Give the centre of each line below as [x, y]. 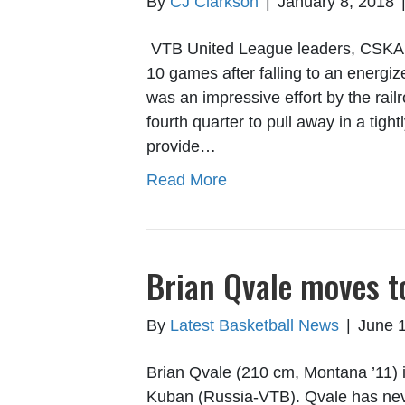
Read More [187, 180]
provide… [181, 147]
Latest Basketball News [254, 326]
